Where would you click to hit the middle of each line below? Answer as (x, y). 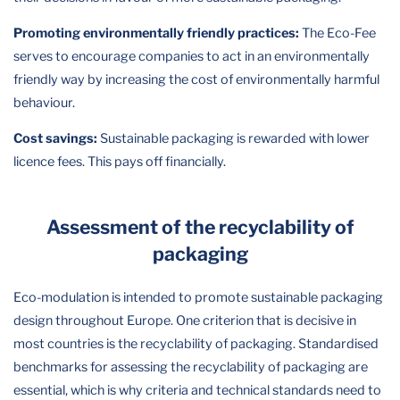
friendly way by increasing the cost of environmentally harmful (196, 80)
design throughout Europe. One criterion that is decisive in (185, 321)
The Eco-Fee (337, 33)
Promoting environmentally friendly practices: (156, 33)
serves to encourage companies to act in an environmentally (192, 57)
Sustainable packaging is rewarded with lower (233, 139)
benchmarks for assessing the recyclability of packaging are (191, 367)
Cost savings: (55, 139)
